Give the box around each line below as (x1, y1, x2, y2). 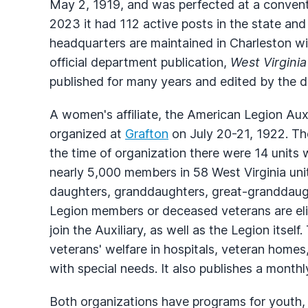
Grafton (125, 126, 168, 141)
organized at (49, 126, 125, 141)
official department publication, (49, 54, 230, 69)
